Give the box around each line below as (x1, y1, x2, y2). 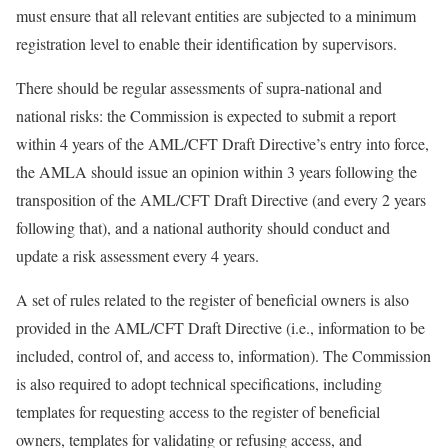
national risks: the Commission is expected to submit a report (16, 105, 396, 127)
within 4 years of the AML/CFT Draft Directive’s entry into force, (16, 133, 429, 155)
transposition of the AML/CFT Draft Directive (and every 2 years (16, 189, 426, 211)
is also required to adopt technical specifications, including (16, 373, 382, 395)
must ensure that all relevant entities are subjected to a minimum (16, 5, 416, 27)
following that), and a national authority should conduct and (16, 217, 390, 239)
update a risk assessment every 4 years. (16, 245, 259, 267)
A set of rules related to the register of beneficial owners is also (16, 289, 409, 311)
